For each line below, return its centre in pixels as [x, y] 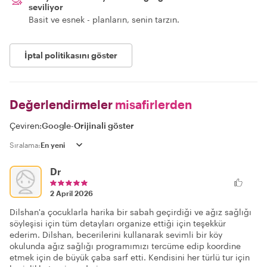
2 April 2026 [72, 193]
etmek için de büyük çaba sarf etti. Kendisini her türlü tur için [130, 257]
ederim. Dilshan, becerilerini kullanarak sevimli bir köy [116, 235]
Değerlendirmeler [61, 104]
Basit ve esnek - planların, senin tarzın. [104, 19]
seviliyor [46, 7]
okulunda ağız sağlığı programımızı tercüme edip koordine [125, 246]
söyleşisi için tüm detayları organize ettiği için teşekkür [118, 223]
